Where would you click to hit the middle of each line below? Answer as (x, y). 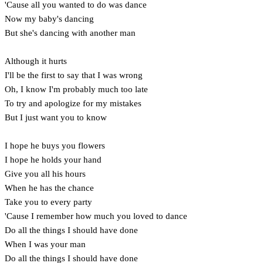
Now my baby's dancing (49, 18)
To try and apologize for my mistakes (73, 103)
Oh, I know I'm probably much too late (76, 89)
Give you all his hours (45, 173)
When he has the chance (49, 188)
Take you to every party (48, 202)
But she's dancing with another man (70, 33)
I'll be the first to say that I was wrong (74, 75)
